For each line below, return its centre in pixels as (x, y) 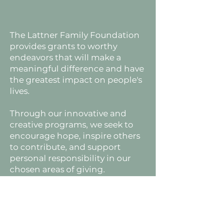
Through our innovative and (68, 113)
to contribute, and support (65, 147)
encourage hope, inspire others (75, 136)
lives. (20, 91)
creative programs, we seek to (72, 125)
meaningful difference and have (77, 69)
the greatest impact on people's (76, 80)
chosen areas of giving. (57, 169)
